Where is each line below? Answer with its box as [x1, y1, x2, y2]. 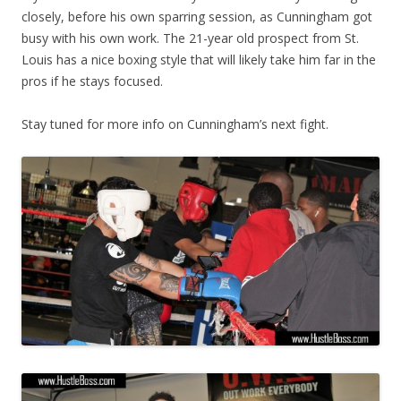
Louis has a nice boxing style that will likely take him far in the [21, 50, 376, 68]
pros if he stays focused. [21, 72, 163, 90]
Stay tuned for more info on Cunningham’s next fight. [21, 115, 328, 132]
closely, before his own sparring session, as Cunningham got [21, 7, 372, 25]
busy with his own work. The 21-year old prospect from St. [21, 29, 359, 47]
